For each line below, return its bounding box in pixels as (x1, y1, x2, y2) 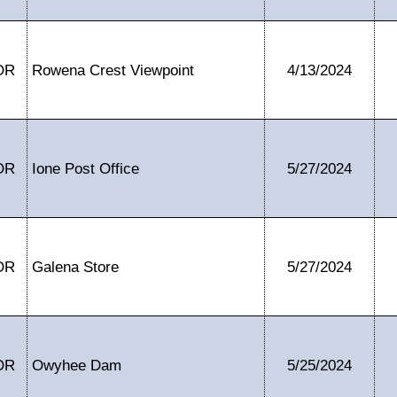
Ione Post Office (32, 160, 139, 176)
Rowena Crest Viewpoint (32, 62, 194, 78)
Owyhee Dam (32, 357, 121, 373)
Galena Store (32, 259, 119, 275)
